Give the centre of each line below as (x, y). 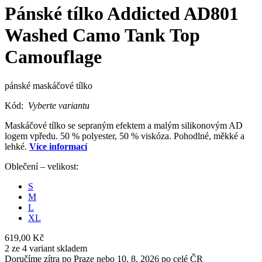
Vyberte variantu (59, 105)
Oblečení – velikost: (42, 166)
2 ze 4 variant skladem (46, 248)
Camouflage (53, 57)
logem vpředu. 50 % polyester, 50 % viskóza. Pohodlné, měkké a (125, 136)
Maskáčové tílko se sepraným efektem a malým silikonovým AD (124, 125)
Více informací (58, 146)
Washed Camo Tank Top (102, 35)
